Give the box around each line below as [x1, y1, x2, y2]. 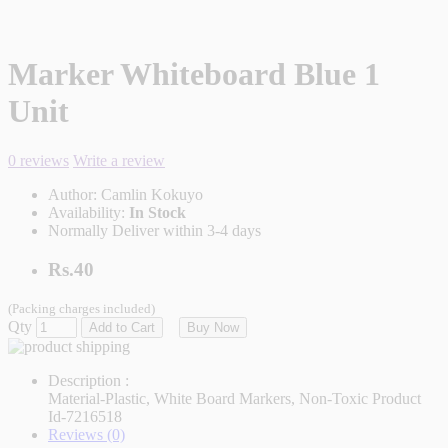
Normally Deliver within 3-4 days [48, 221, 261, 239]
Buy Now [187, 320, 239, 336]
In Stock [129, 203, 186, 221]
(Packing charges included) [8, 301, 155, 317]
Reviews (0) [48, 426, 125, 444]
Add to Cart [89, 320, 155, 336]
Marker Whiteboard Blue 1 [8, 56, 380, 93]
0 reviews [8, 151, 69, 169]
